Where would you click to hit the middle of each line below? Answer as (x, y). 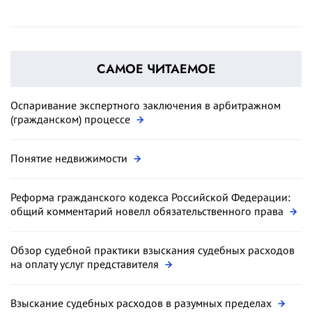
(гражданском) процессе (72, 119)
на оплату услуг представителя (86, 264)
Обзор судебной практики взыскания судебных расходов (153, 250)
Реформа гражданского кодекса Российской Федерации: (150, 197)
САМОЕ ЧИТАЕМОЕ (156, 69)
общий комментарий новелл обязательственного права (148, 211)
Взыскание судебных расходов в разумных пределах (142, 303)
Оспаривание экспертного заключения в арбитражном (146, 105)
